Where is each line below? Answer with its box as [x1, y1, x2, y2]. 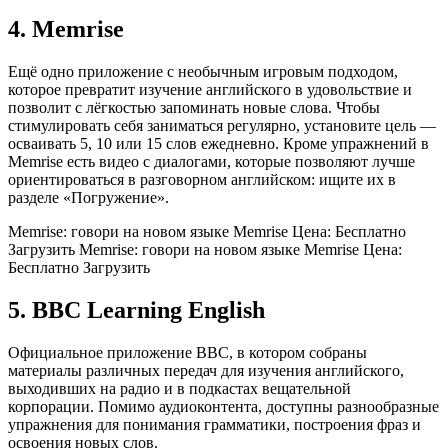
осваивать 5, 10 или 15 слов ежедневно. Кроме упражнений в [8, 135, 429, 153]
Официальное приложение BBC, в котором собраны [8, 343, 367, 361]
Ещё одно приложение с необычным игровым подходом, [8, 63, 398, 81]
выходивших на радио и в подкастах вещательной [8, 379, 351, 397]
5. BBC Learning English [8, 296, 265, 323]
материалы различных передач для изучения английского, [8, 361, 404, 379]
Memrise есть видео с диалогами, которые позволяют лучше [8, 153, 415, 171]
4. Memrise [8, 16, 124, 43]
